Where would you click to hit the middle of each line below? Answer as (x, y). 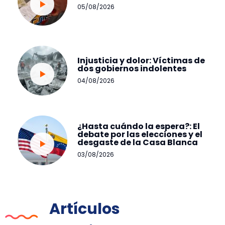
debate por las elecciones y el (140, 135)
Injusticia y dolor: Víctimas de (141, 61)
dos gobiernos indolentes (132, 69)
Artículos (84, 209)
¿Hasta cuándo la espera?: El (139, 127)
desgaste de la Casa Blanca (138, 143)
